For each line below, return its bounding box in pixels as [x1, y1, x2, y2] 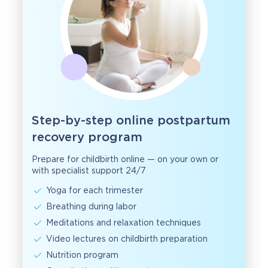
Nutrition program [46, 251, 118, 259]
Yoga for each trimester [46, 187, 143, 194]
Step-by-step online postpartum [32, 115, 230, 126]
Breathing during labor [46, 203, 136, 211]
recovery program [32, 132, 142, 143]
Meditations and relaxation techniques [46, 219, 201, 227]
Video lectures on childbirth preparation [46, 235, 208, 243]
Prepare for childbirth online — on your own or [32, 156, 218, 163]
